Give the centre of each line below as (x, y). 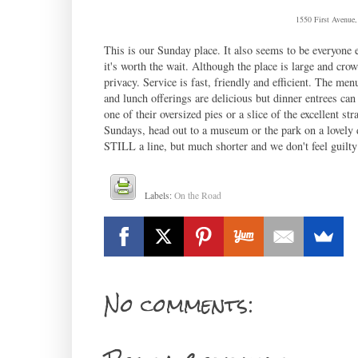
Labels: (160, 195)
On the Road (198, 195)
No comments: (178, 305)
